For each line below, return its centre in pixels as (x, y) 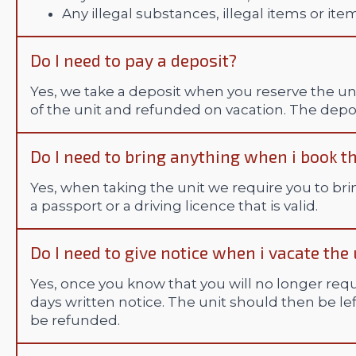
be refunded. (75, 321)
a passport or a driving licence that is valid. (174, 206)
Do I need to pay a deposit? (133, 60)
